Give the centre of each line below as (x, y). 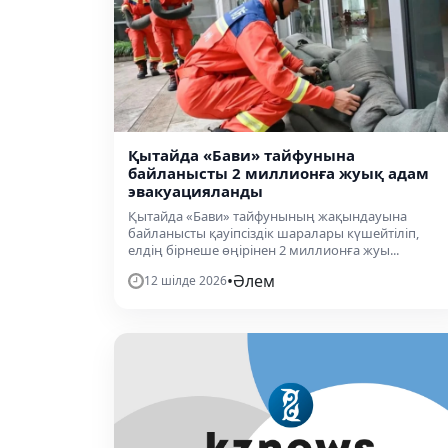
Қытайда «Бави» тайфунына (241, 155)
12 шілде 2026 (185, 281)
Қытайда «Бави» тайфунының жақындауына (267, 216)
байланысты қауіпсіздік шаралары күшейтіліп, (273, 233)
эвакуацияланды (195, 191)
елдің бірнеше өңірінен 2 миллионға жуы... (263, 250)
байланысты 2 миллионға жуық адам (278, 173)
